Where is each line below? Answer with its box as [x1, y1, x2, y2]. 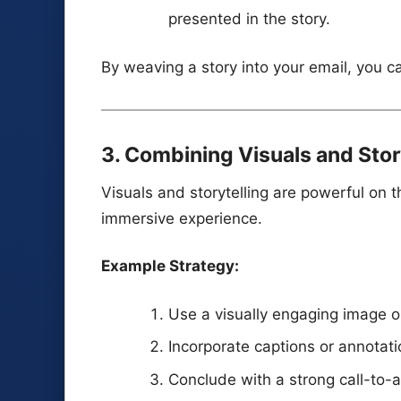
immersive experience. [101, 209, 262, 227]
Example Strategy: [101, 257, 239, 276]
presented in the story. [167, 9, 330, 28]
